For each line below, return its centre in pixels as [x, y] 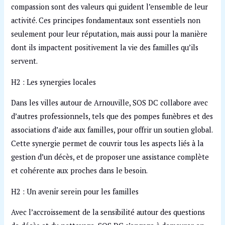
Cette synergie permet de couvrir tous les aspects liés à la [107, 144]
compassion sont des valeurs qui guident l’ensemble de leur [110, 7]
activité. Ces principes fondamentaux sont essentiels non [106, 21]
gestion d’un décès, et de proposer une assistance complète [110, 157]
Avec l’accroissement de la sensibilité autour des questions [108, 212]
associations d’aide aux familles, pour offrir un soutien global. [112, 130]
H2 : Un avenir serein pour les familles [75, 191]
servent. [25, 61]
